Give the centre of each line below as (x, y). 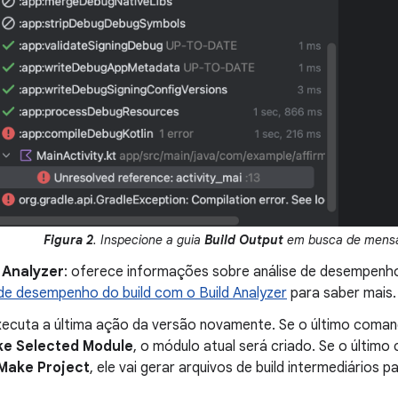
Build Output (244, 240)
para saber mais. (342, 294)
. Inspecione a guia (149, 240)
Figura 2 (68, 240)
